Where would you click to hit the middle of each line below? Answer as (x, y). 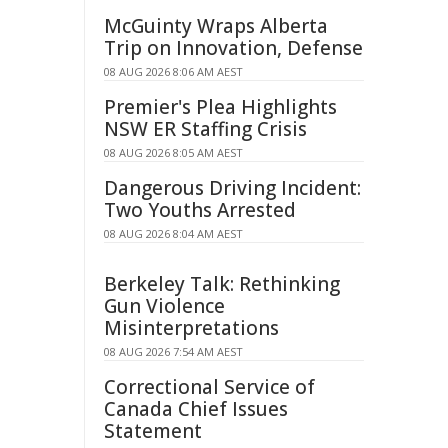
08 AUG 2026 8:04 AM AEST (173, 233)
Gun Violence (164, 306)
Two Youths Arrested (200, 210)
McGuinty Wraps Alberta (216, 26)
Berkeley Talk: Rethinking (222, 284)
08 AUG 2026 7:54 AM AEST (173, 351)
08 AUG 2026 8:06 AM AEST (173, 71)
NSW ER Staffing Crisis (205, 129)
